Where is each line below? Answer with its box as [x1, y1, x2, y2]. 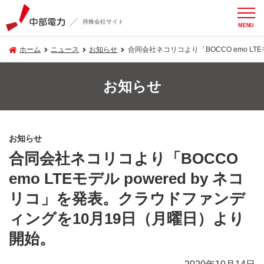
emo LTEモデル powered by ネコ [9, 170, 244, 187]
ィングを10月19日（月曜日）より [9, 210, 245, 227]
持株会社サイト [82, 18, 124, 25]
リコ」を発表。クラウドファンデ [9, 190, 245, 207]
